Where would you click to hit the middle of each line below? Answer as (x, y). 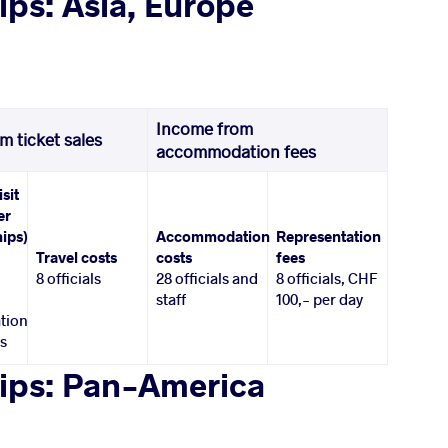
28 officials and (207, 278)
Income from (205, 129)
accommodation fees (236, 152)
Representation (329, 236)
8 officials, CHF (327, 278)
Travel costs (77, 257)
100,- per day (320, 299)
